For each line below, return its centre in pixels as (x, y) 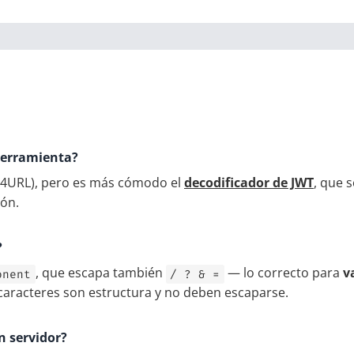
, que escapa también (100, 273)
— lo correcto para (284, 273)
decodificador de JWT (249, 183)
